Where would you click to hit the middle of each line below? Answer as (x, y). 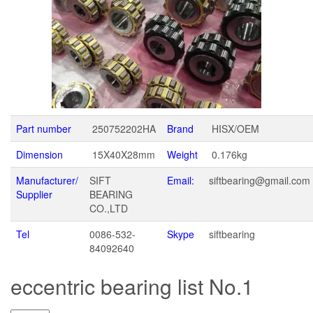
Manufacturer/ (47, 181)
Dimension (39, 155)
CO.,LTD (109, 209)
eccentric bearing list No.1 (132, 286)
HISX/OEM (234, 129)
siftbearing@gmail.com (260, 181)
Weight (182, 155)
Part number (44, 129)
